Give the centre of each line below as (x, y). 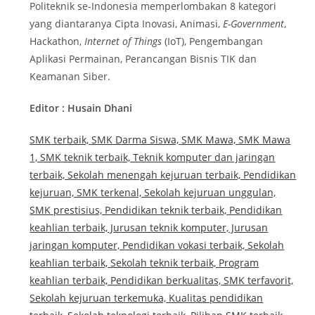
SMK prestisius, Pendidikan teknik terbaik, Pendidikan (156, 210)
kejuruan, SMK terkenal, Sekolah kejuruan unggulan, (153, 192)
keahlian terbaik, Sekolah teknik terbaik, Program (144, 262)
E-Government (254, 23)
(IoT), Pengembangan (213, 41)
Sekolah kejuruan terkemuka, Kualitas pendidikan (147, 297)
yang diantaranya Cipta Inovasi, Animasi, (127, 23)
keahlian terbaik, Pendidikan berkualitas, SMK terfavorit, (162, 280)
